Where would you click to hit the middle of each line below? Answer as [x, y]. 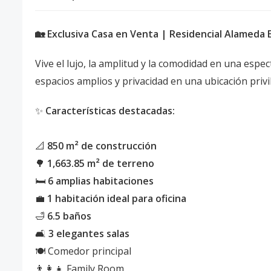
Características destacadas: [110, 111]
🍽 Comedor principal [83, 251]
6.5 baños [69, 216]
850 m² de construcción [102, 146]
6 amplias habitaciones [101, 181]
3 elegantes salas [89, 233]
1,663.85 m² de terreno [101, 163]
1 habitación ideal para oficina [117, 198]
